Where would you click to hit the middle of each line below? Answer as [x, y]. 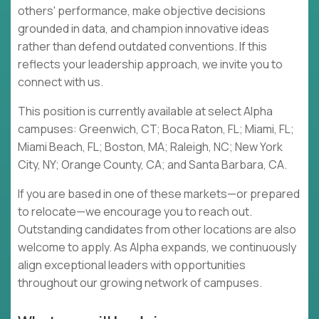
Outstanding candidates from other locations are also [157, 230]
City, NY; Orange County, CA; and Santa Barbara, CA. [152, 165]
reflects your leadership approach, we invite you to [150, 64]
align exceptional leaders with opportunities [132, 265]
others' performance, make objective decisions [142, 11]
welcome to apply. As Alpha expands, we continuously [157, 247]
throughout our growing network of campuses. [140, 283]
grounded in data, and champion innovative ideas [143, 29]
